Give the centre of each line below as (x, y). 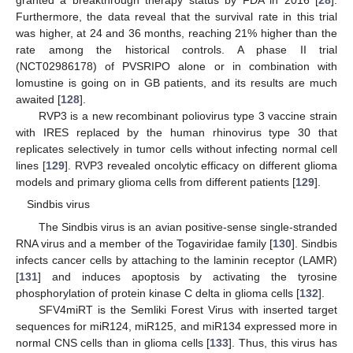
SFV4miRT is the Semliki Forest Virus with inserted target (188, 309)
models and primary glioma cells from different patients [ (156, 182)
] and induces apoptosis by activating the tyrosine (188, 276)
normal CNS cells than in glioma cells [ (113, 342)
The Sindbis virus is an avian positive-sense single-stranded (188, 227)
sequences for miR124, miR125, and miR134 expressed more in (176, 326)
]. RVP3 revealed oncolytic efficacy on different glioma (201, 166)
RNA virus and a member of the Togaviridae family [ (144, 243)
